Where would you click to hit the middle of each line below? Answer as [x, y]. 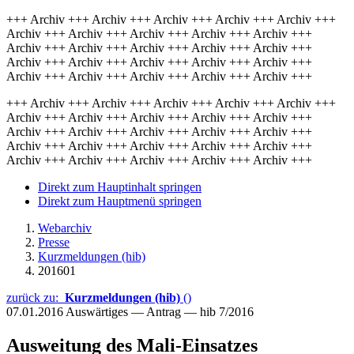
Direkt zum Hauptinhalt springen [120, 187]
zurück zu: [36, 298]
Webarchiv [65, 228]
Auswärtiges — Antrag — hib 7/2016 [160, 312]
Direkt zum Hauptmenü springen [120, 201]
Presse [54, 242]
